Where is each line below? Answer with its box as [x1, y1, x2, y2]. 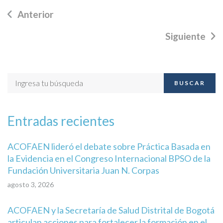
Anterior [17, 8, 54, 20]
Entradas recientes [7, 112, 114, 129]
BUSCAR [174, 79, 206, 87]
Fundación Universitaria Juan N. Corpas [7, 164, 159, 176]
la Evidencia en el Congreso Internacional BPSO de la [7, 152, 211, 164]
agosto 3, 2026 [7, 180, 54, 189]
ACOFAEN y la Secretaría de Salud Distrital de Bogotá [7, 204, 215, 216]
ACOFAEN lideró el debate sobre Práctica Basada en [7, 140, 211, 152]
